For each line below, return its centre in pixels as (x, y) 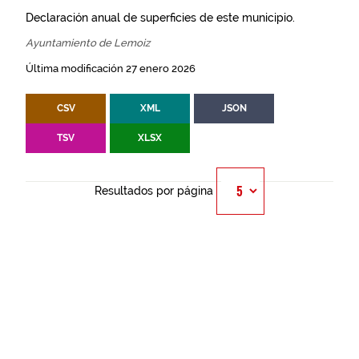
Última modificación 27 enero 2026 (111, 69)
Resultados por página (154, 191)
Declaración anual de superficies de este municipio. (160, 18)
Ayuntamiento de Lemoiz (88, 43)
